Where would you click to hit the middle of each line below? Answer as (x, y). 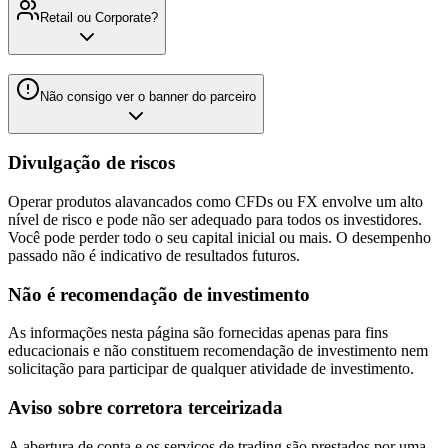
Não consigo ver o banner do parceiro (148, 96)
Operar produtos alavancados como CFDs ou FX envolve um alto (215, 201)
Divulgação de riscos (91, 163)
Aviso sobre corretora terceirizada (145, 408)
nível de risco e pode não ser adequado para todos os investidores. (215, 219)
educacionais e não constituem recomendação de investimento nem (218, 351)
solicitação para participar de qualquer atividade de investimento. (211, 369)
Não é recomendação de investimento (159, 294)
